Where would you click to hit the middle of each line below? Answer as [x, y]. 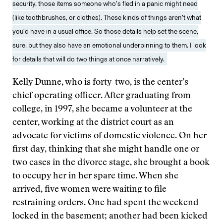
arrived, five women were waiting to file [89, 190]
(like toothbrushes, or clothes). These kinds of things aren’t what [107, 17]
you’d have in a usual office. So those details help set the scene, [105, 31]
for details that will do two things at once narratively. [88, 59]
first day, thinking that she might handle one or [106, 150]
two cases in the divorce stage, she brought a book [111, 163]
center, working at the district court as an [93, 123]
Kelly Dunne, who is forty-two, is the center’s [100, 83]
